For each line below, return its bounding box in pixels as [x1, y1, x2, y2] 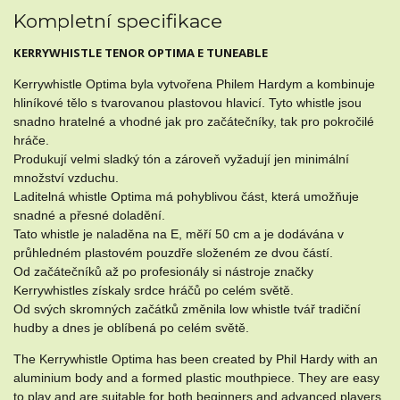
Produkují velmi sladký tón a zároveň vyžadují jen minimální [13, 152, 349, 167]
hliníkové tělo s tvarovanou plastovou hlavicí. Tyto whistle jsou [13, 96, 362, 111]
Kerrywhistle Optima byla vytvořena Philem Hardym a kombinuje [13, 77, 375, 92]
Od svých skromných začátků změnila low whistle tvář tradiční [13, 302, 361, 317]
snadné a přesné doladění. [13, 208, 165, 223]
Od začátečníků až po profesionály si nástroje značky [13, 264, 313, 279]
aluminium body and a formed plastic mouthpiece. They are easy [13, 371, 379, 386]
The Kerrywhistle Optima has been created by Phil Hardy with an [13, 352, 378, 367]
